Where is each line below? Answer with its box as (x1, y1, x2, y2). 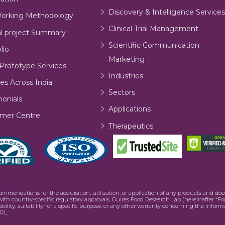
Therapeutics (108, 121, 153, 131)
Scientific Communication (108, 41, 199, 50)
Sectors (108, 88, 135, 97)
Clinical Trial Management (108, 24, 198, 33)
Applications (108, 104, 151, 114)
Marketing (108, 55, 145, 64)
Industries (108, 71, 143, 81)
